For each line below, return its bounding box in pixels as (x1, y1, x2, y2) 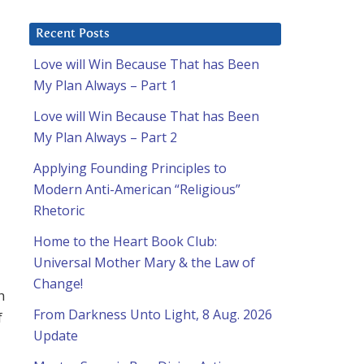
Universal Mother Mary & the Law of (33, 253, 255, 272)
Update (33, 327, 78, 345)
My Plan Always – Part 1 (33, 76, 177, 95)
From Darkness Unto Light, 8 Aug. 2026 (33, 305, 272, 324)
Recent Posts (36, 28, 110, 41)
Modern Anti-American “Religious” (33, 180, 240, 199)
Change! (33, 275, 83, 293)
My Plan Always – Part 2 (33, 128, 177, 147)
